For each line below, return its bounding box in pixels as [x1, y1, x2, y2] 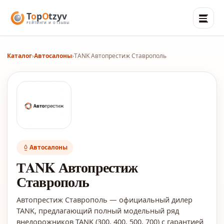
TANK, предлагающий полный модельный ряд [16, 205, 179, 215]
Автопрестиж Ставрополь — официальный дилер [16, 194, 192, 204]
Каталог [7, 51, 32, 60]
